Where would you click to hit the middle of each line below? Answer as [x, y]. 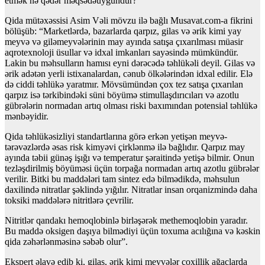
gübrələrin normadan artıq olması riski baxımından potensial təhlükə [131, 106]
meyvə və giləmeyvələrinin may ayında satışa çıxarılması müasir [124, 42]
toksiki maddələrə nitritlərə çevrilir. [69, 201]
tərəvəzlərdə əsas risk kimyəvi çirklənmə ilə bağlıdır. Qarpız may [125, 147]
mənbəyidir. [27, 117]
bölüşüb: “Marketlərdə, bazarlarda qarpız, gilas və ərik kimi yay [123, 31]
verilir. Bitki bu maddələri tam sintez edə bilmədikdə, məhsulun [122, 179]
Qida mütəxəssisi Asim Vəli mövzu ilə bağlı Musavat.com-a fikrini [129, 21]
